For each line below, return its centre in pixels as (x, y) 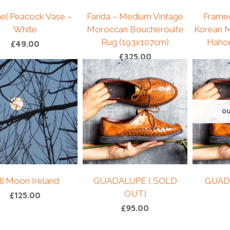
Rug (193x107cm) (135, 42)
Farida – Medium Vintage (135, 17)
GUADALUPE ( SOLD (135, 180)
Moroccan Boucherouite (135, 30)
